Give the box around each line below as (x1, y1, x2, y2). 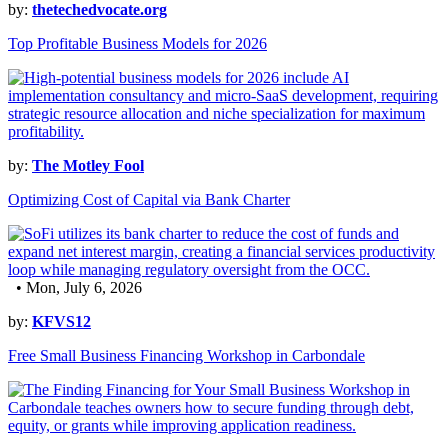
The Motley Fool (32, 157, 144, 175)
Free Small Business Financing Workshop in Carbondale (8, 347, 365, 365)
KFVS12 (32, 313, 91, 331)
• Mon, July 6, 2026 (8, 279, 142, 297)
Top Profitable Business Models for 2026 (8, 35, 267, 53)
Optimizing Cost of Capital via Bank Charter (8, 191, 290, 209)
